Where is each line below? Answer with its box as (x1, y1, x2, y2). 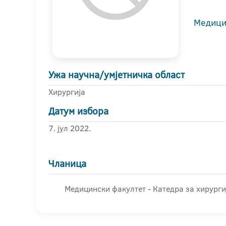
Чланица (48, 157, 86, 171)
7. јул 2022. (48, 123, 91, 134)
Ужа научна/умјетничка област (48, 68, 185, 82)
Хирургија (48, 86, 85, 97)
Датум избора (48, 104, 108, 118)
